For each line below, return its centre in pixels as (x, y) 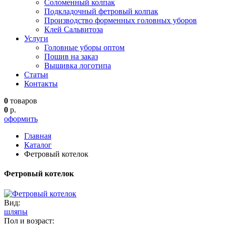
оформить (21, 119)
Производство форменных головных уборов (121, 20)
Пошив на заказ (71, 57)
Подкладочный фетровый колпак (101, 11)
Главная (38, 136)
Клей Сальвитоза (74, 29)
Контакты (41, 84)
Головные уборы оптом (84, 47)
